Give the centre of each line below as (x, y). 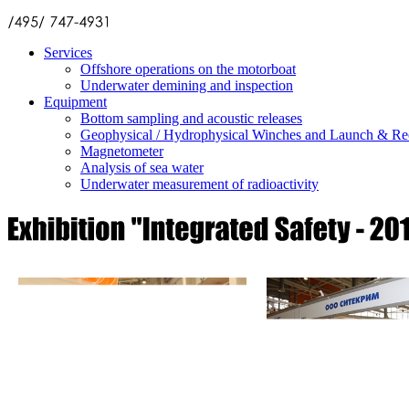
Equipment (75, 102)
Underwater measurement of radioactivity (199, 184)
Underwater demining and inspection (187, 86)
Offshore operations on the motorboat (188, 69)
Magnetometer (122, 152)
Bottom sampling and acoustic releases (191, 119)
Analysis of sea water (142, 168)
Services (68, 53)
